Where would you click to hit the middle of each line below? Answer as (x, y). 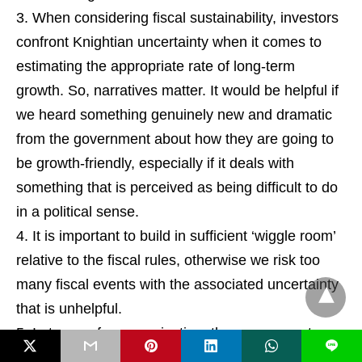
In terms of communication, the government (172, 333)
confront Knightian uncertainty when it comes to (169, 42)
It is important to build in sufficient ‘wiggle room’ (184, 236)
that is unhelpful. (69, 308)
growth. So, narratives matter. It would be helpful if (177, 90)
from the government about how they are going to (175, 139)
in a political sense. (78, 211)
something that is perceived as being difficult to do (177, 187)
